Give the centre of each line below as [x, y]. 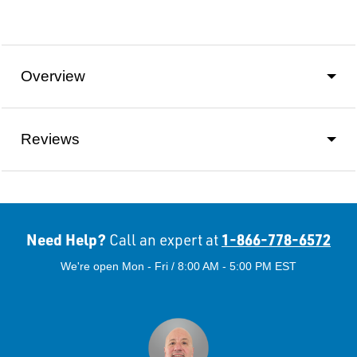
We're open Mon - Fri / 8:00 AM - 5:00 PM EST [178, 266]
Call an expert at [164, 239]
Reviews [50, 139]
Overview [53, 76]
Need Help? [68, 239]
